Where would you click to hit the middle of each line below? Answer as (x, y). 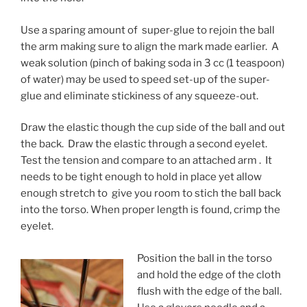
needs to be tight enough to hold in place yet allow (141, 177)
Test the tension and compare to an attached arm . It (146, 161)
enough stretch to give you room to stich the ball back (151, 194)
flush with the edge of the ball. (209, 291)
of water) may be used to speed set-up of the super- (145, 79)
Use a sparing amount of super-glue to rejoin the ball (148, 30)
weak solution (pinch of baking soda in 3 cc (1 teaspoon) (152, 63)
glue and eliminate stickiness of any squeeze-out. (139, 96)
